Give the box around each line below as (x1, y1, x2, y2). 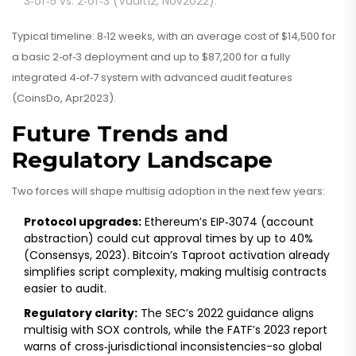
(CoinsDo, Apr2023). (12, 91, 116, 106)
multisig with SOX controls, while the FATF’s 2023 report (24, 322, 327, 339)
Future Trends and (12, 120, 228, 148)
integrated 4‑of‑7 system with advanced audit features (12, 70, 292, 86)
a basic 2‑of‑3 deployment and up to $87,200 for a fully (12, 49, 290, 65)
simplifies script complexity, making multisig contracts (24, 264, 327, 281)
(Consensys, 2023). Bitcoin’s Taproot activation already (24, 247, 330, 264)
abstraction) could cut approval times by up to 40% (24, 230, 313, 247)
